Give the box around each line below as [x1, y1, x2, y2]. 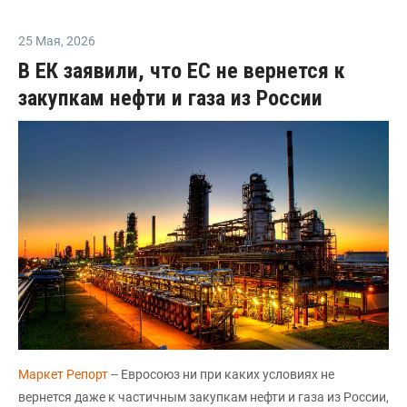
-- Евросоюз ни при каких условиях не [111, 366, 334, 382]
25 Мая [18, 33, 61, 48]
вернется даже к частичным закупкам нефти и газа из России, [18, 389, 389, 404]
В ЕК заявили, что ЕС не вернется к [18, 57, 345, 84]
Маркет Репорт [18, 366, 111, 382]
